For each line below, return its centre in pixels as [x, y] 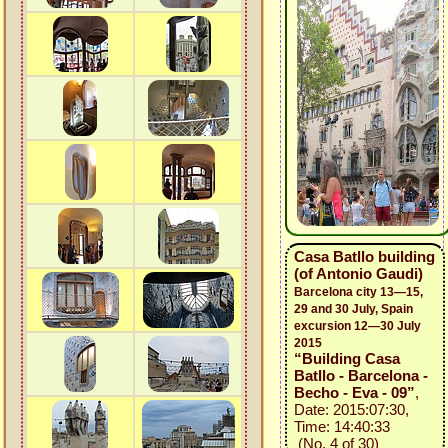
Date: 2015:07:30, [351, 409]
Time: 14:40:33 [342, 426]
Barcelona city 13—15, [358, 292]
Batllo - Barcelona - [361, 375]
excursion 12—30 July [357, 326]
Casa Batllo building [364, 256]
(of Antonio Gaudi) [358, 273]
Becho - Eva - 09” [354, 392]
